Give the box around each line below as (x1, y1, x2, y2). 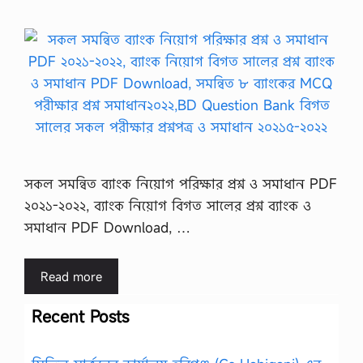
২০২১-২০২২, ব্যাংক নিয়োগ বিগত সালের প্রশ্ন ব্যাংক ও (24, 195, 311, 215)
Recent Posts (32, 305, 129, 327)
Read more (41, 268, 102, 284)
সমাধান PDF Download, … (24, 217, 190, 237)
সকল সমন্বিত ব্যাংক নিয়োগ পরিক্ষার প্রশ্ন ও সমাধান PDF (24, 173, 337, 193)
